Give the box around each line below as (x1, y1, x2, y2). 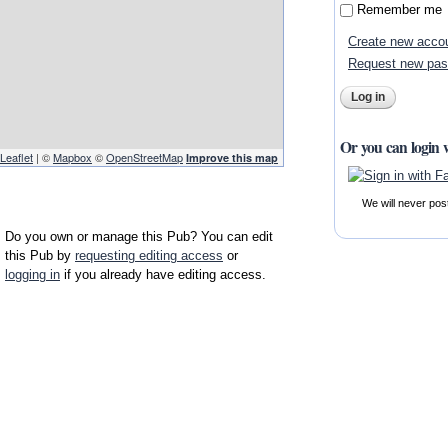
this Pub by (5, 248, 75, 264)
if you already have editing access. (60, 267, 266, 283)
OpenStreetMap (106, 149, 183, 166)
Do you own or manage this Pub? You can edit (5, 229, 273, 245)
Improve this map (186, 150, 278, 166)
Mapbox (53, 149, 92, 166)
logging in (5, 267, 60, 283)
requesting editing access (75, 248, 223, 264)
